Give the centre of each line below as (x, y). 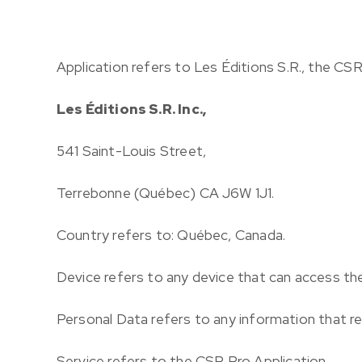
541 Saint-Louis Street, (131, 151)
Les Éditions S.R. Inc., (131, 109)
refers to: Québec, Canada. (199, 235)
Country (83, 235)
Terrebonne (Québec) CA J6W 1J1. (165, 193)
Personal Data (102, 319)
